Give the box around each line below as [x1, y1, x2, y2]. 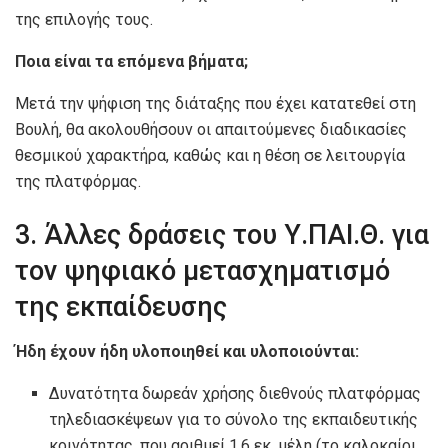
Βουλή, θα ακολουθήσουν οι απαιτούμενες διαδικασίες [15, 119, 407, 139]
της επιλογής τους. [15, 9, 157, 29]
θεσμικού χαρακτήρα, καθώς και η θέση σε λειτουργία [15, 145, 405, 165]
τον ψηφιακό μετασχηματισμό [15, 255, 390, 288]
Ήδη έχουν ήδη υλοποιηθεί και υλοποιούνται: [15, 341, 363, 361]
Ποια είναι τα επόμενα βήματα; [15, 51, 248, 71]
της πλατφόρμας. [15, 171, 141, 191]
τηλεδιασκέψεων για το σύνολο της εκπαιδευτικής [49, 409, 419, 429]
